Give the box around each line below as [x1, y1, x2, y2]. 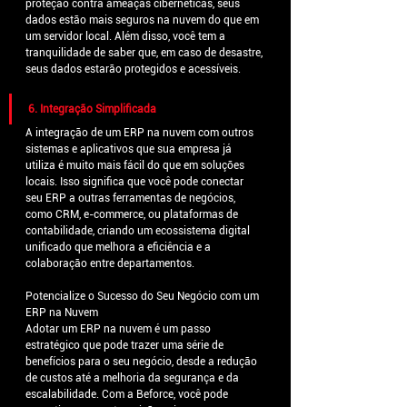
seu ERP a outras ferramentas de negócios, [25, 192, 238, 205]
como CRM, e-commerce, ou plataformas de [25, 208, 241, 222]
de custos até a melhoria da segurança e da [25, 372, 242, 385]
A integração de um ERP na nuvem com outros [25, 126, 256, 140]
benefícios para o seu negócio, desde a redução [25, 355, 260, 369]
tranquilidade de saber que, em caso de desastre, [25, 46, 265, 60]
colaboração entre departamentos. [25, 257, 194, 271]
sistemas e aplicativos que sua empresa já [25, 143, 234, 156]
